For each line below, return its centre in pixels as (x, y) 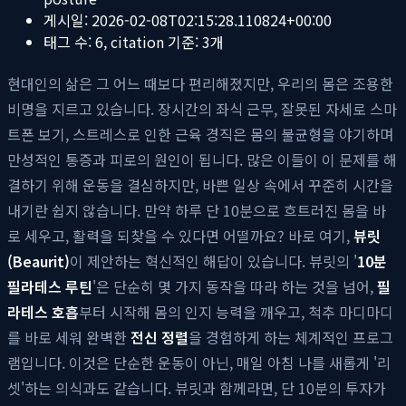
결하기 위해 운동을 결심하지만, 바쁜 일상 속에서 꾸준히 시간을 (200, 184)
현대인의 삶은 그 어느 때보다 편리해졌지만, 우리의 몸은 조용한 (200, 83)
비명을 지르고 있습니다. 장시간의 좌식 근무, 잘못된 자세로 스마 (202, 108)
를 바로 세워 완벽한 (69, 337)
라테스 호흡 (43, 311)
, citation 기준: (153, 41)
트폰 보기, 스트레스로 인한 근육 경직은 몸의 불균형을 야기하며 (200, 134)
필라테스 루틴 (50, 286)
